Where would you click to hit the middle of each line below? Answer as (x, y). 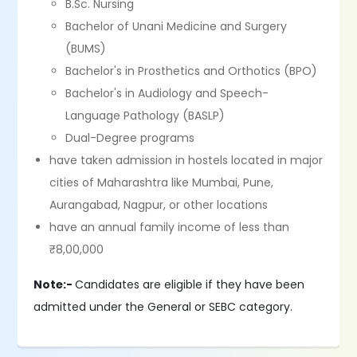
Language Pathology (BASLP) (145, 116)
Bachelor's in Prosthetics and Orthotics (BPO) (192, 71)
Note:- (55, 284)
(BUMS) (86, 49)
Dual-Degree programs (130, 138)
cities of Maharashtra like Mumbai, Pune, (162, 182)
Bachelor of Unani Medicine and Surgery (177, 26)
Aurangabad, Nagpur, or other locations (159, 205)
